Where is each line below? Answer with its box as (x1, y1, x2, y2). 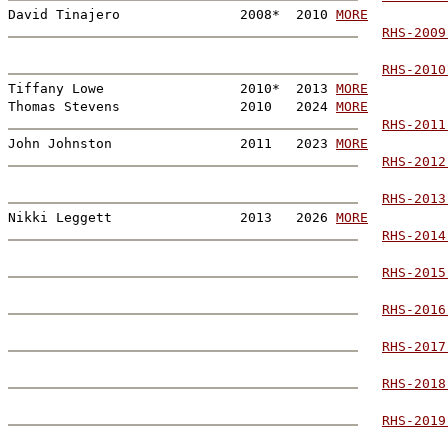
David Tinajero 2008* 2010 (8, 6, 336, 22)
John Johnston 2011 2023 (8, 135, 336, 151)
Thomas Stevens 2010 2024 (8, 98, 336, 114)
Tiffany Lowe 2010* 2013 (8, 80, 336, 96)
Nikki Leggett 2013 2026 (8, 209, 336, 225)
